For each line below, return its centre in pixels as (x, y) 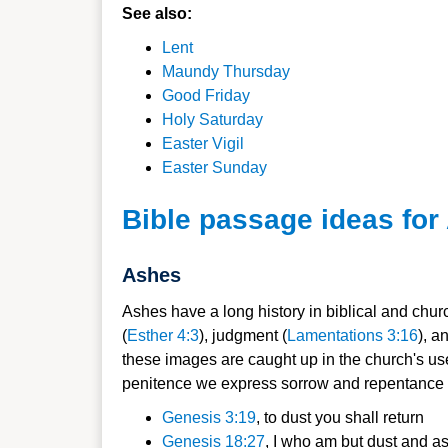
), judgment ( (243, 335)
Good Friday (206, 95)
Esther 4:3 (163, 335)
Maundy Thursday (226, 71)
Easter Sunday (214, 167)
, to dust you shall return (340, 417)
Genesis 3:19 (209, 417)
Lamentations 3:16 (352, 335)
